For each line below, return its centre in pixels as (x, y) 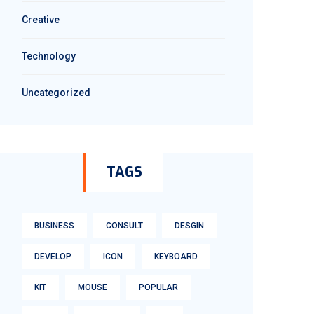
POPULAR (158, 287)
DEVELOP (53, 257)
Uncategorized (56, 93)
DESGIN (189, 226)
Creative (41, 20)
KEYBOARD (176, 257)
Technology (49, 56)
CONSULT (124, 226)
